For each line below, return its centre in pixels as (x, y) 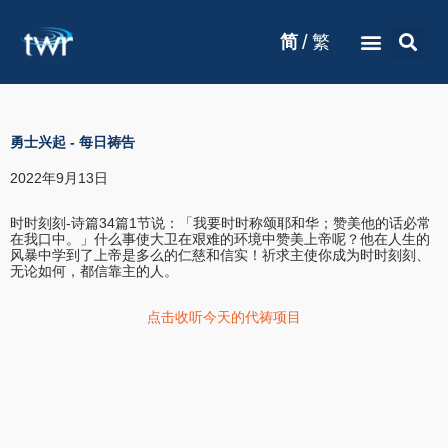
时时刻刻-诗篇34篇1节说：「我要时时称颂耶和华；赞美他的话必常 (220, 223)
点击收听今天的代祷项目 (224, 316)
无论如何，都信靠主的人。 (94, 271)
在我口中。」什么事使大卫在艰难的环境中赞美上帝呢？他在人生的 (220, 239)
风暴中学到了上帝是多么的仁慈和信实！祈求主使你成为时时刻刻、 (220, 255)
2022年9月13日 (59, 178)
